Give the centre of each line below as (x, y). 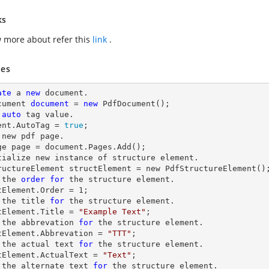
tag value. (47, 114)
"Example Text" (112, 212)
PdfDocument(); (134, 104)
